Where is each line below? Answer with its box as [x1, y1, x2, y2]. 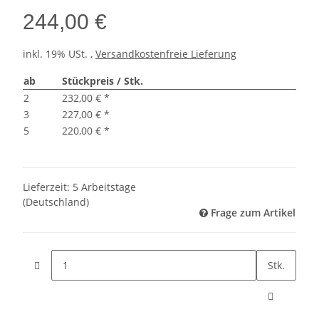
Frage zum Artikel [211, 205, 296, 219]
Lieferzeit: [23, 179, 73, 194]
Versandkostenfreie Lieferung [95, 46, 236, 61]
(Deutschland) [23, 194, 89, 209]
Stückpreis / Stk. [62, 73, 143, 88]
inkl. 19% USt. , [23, 46, 95, 61]
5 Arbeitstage [73, 179, 136, 194]
